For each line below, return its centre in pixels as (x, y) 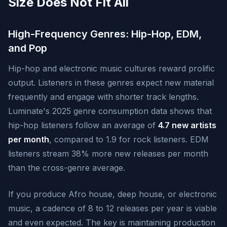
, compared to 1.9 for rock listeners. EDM (129, 139)
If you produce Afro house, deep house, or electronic (112, 194)
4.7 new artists (187, 125)
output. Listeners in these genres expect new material (111, 83)
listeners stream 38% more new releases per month (108, 154)
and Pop (28, 48)
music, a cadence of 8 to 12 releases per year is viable (112, 208)
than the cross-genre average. (67, 168)
